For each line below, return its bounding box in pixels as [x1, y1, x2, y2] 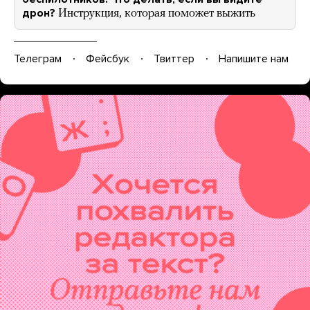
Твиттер [154, 51, 194, 66]
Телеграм [14, 51, 62, 66]
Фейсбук [86, 51, 129, 66]
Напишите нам [219, 51, 289, 66]
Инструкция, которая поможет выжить [58, 8, 255, 19]
